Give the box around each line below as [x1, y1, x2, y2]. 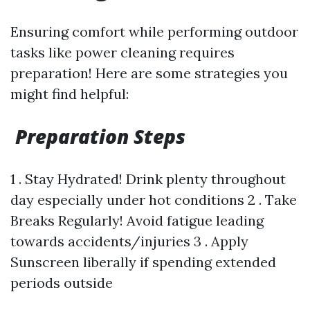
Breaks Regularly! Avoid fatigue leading [10, 212, 264, 229]
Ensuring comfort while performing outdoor [10, 23, 298, 40]
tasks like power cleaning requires [10, 44, 235, 61]
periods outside [10, 274, 113, 291]
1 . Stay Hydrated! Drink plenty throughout [10, 170, 286, 188]
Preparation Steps [15, 123, 185, 149]
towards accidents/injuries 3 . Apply [10, 232, 248, 250]
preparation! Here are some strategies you [10, 64, 288, 82]
